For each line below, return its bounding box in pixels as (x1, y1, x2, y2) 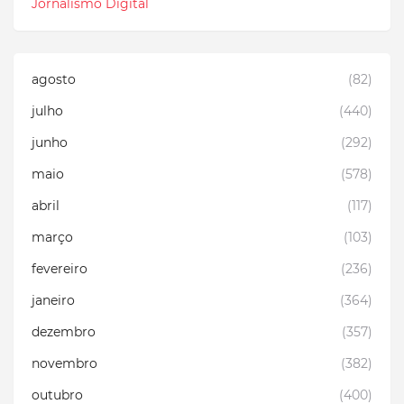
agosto (32, 70, 76, 87)
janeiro (32, 291, 75, 308)
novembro (32, 354, 97, 372)
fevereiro (32, 260, 87, 277)
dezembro (32, 323, 96, 340)
